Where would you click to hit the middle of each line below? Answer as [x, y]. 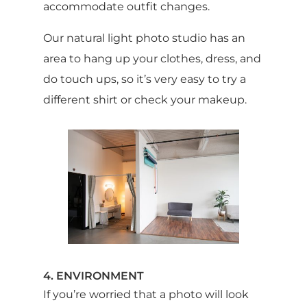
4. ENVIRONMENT [93, 276]
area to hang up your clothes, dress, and [152, 59]
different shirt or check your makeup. [145, 100]
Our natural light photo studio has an [144, 38]
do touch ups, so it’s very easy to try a [144, 79]
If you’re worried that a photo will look [146, 295]
